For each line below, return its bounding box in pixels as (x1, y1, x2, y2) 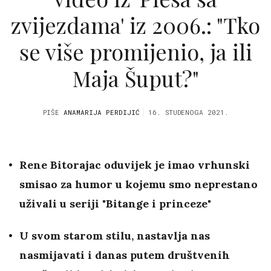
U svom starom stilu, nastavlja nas (19, 229, 210, 243)
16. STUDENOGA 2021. (148, 108, 229, 117)
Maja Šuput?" (72, 63, 199, 93)
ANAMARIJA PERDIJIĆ (63, 108, 140, 117)
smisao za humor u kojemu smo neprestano (19, 177, 258, 192)
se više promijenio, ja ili (19, 36, 252, 66)
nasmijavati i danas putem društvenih (19, 248, 230, 263)
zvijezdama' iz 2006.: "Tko (11, 10, 260, 39)
